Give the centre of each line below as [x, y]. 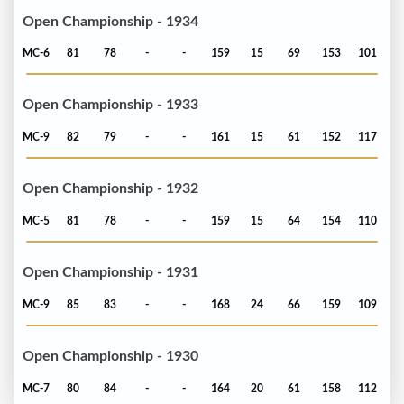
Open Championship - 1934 [110, 21]
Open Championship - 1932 [110, 189]
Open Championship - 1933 [110, 105]
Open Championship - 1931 [110, 273]
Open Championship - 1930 [110, 357]
